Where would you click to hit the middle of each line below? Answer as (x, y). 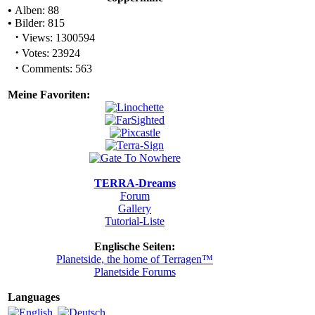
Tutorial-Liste (135, 221)
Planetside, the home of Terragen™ (135, 259)
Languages (34, 297)
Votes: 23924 (50, 53)
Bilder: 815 (38, 23)
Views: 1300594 (57, 38)
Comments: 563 (56, 69)
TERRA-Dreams (135, 183)
